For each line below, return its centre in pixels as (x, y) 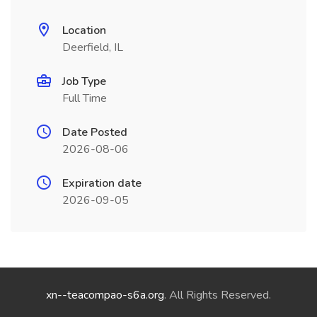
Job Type (84, 81)
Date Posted (95, 132)
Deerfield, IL (93, 47)
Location (84, 30)
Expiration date (102, 183)
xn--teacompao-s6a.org (105, 295)
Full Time (85, 98)
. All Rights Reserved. (218, 295)
